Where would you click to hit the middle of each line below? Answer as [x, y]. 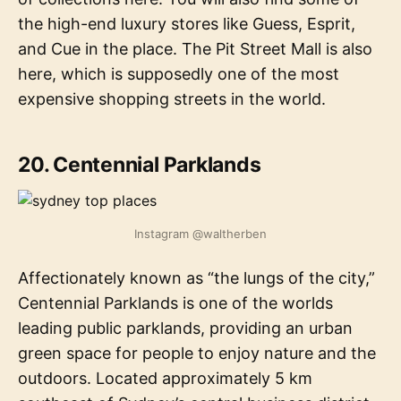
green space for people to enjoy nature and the [197, 353]
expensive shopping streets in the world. [172, 98]
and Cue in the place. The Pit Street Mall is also [195, 48]
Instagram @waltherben [200, 233]
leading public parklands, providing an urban [185, 328]
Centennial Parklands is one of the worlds [175, 303]
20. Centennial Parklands [140, 164]
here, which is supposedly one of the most [179, 73]
